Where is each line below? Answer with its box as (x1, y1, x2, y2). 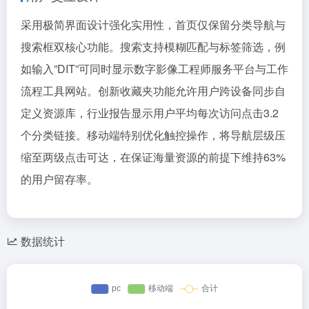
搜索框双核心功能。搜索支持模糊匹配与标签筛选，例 (21, 39, 286, 54)
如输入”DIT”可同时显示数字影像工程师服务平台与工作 (21, 61, 288, 77)
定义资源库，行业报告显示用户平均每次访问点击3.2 (21, 105, 279, 121)
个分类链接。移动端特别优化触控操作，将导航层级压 (21, 127, 286, 143)
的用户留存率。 (21, 171, 98, 187)
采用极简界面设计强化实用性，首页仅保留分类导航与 (21, 17, 286, 32)
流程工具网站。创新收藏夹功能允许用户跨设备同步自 (21, 83, 286, 99)
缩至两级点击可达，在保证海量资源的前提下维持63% (21, 149, 286, 165)
